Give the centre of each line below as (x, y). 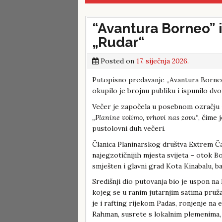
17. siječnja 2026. (163, 61)
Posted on (117, 61)
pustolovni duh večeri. (129, 128)
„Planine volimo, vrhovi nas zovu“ (145, 117)
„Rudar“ (118, 42)
